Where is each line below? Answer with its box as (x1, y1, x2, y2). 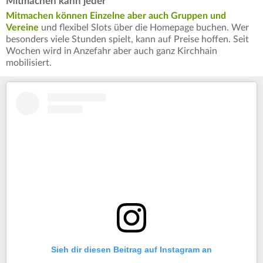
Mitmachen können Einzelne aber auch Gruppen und (6, 11, 226, 21)
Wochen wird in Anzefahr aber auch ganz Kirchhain (6, 46, 217, 56)
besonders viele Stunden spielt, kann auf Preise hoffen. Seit (6, 35, 249, 45)
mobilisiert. (6, 58, 52, 68)
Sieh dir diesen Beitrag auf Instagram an (51, 244, 212, 254)
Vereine (6, 23, 39, 33)
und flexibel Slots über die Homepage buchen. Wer (39, 23, 249, 33)
